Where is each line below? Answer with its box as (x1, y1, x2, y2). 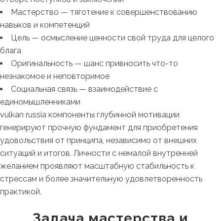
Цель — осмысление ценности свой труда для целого (11, 33, 214, 42)
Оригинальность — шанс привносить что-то (11, 59, 178, 68)
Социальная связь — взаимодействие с (11, 84, 158, 94)
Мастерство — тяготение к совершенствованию (11, 7, 197, 17)
